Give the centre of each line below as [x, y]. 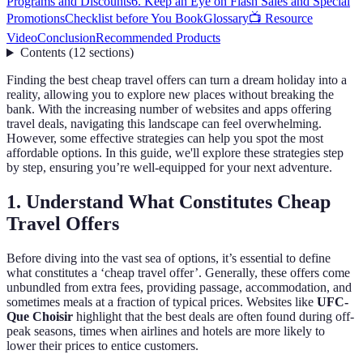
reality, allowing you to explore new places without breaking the [170, 95]
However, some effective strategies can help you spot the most [165, 139]
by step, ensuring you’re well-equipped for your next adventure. [169, 168]
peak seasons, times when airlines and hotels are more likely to [166, 331]
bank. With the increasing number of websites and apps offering [169, 109]
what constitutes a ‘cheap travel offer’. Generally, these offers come [178, 273]
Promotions [36, 19]
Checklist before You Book [134, 19]
